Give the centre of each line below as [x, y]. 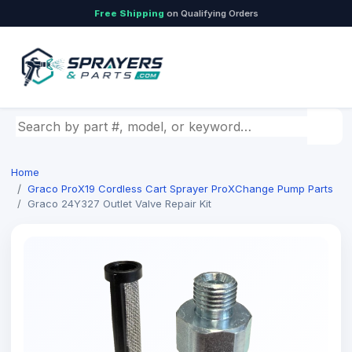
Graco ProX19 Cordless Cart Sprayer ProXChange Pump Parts [180, 189]
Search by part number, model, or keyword [146, 125]
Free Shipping [129, 13]
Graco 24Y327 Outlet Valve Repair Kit [119, 203]
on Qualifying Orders [211, 13]
